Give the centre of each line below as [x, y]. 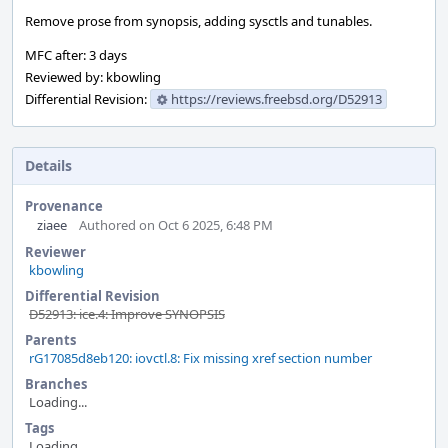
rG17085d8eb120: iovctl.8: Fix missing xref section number [200, 358]
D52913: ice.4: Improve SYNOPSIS [127, 314]
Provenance [64, 206]
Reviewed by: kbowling [93, 77]
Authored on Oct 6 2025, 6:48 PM [176, 225]
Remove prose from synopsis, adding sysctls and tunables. [198, 21]
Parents [50, 340]
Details [48, 165]
